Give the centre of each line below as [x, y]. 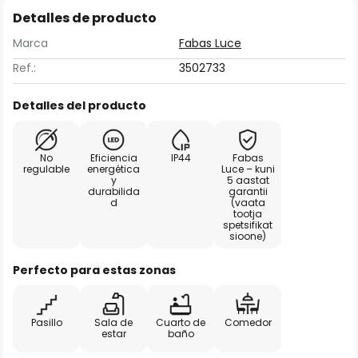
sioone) [248, 236]
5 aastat [248, 180]
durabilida [113, 191]
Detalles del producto [80, 105]
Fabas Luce [210, 43]
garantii [248, 191]
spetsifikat [248, 225]
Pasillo [46, 322]
